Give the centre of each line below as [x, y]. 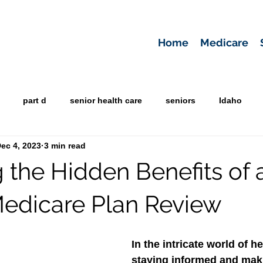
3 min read [65, 145]
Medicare [224, 43]
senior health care [106, 100]
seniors [181, 100]
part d [35, 100]
